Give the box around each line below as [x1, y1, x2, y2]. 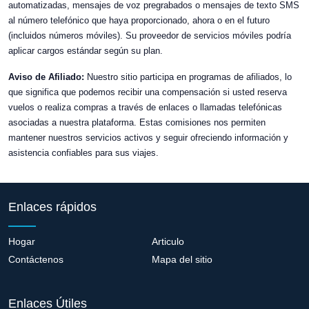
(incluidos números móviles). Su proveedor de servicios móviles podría [8, 30, 291, 41]
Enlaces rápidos [8, 199, 97, 214]
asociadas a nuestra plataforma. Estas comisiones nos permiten [8, 117, 266, 128]
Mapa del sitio [151, 253, 212, 265]
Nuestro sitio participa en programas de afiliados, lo [84, 72, 292, 82]
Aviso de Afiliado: [8, 72, 84, 82]
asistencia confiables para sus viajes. [8, 148, 159, 158]
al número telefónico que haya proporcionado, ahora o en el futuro [8, 15, 270, 26]
